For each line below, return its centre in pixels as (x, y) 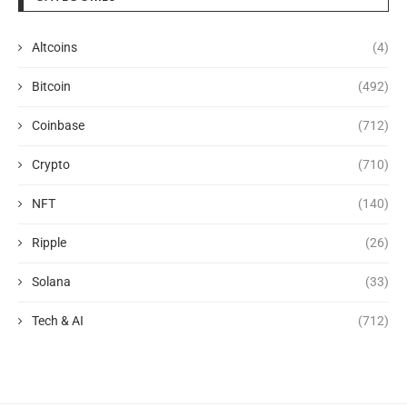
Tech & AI (58, 321)
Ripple (49, 243)
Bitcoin (51, 87)
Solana (51, 282)
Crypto (51, 165)
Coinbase (58, 126)
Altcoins (55, 48)
